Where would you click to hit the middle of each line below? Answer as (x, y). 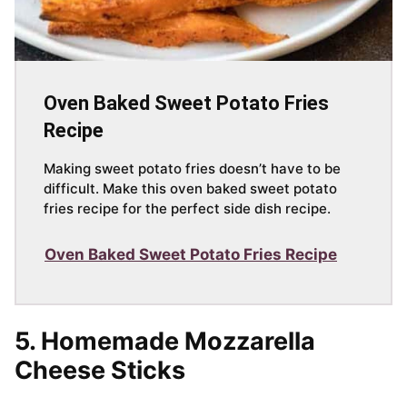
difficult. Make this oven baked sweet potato (190, 189)
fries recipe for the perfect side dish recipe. (187, 209)
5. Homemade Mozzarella (165, 342)
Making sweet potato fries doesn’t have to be (192, 169)
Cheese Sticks (100, 371)
